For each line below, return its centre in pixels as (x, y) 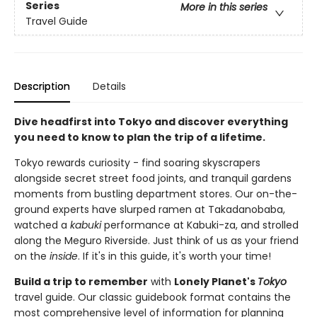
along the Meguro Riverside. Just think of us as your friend (156, 240)
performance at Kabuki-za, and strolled (201, 225)
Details (109, 86)
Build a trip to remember (81, 281)
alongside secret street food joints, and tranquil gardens (153, 178)
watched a (42, 225)
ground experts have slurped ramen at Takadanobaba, (150, 209)
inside (64, 256)
